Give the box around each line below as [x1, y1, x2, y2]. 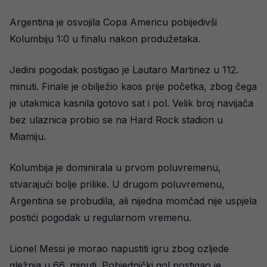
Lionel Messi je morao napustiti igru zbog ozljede [10, 243, 229, 254]
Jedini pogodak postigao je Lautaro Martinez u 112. [10, 64, 238, 76]
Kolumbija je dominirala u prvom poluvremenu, [10, 162, 221, 173]
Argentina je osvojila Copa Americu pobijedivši [10, 16, 217, 28]
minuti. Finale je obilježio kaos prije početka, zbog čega [10, 80, 257, 92]
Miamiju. [10, 131, 46, 142]
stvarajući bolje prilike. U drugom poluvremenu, [10, 178, 225, 190]
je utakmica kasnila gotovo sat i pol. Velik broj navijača [10, 97, 253, 109]
